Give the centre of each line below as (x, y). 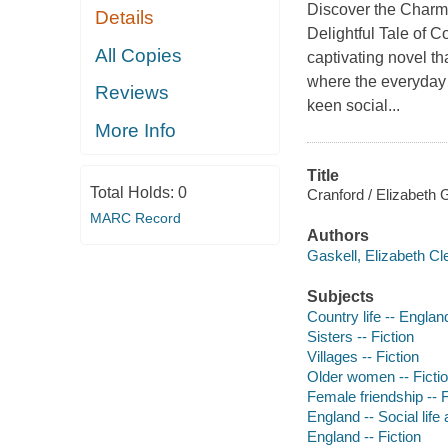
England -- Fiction (363, 436)
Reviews (132, 93)
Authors (337, 236)
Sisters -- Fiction (360, 336)
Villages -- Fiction (362, 356)
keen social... (353, 105)
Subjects (340, 297)
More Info (136, 130)
